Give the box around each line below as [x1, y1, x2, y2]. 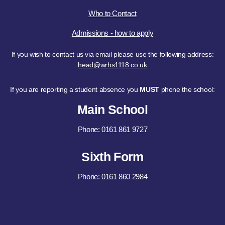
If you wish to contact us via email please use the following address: [11, 50, 214, 59]
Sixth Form [81, 150, 144, 164]
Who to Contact [88, 9, 137, 18]
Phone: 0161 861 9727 [77, 125, 148, 134]
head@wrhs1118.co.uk [78, 61, 147, 69]
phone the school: [159, 85, 215, 94]
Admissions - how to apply [71, 28, 154, 37]
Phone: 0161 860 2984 [77, 172, 148, 181]
